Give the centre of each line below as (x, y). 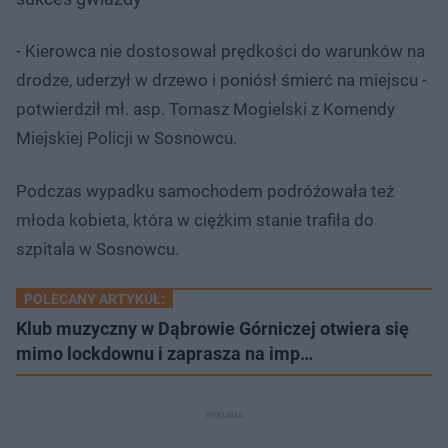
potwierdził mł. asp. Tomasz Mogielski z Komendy (205, 108)
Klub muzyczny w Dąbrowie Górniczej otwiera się (212, 328)
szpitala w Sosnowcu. (97, 248)
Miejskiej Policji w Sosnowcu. (126, 137)
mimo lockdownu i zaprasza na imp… (164, 353)
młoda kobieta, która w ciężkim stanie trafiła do (195, 219)
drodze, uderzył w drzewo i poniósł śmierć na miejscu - (221, 79)
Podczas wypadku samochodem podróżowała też (205, 190)
